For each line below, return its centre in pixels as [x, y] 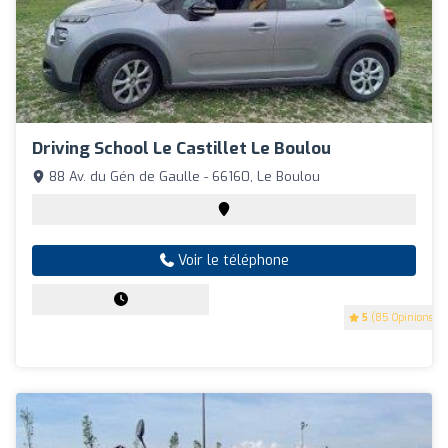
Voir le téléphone [231, 261]
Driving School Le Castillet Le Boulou [181, 149]
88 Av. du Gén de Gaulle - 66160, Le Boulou [182, 177]
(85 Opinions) [402, 318]
